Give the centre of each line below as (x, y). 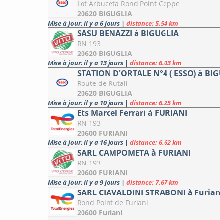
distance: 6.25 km (156, 103)
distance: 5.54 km (152, 23)
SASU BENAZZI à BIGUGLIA (128, 34)
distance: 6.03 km (156, 63)
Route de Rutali (102, 83)
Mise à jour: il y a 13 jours (86, 63)
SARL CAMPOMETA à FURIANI (134, 153)
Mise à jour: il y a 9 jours (84, 182)
